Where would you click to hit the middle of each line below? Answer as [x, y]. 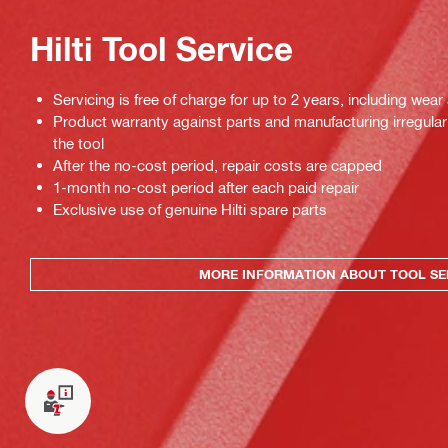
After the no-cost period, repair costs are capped [217, 164]
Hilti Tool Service [161, 49]
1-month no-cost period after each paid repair [206, 186]
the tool [78, 142]
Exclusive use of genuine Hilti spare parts [190, 208]
